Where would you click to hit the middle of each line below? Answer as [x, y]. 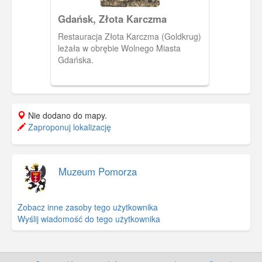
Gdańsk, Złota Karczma [112, 18]
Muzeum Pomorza [98, 171]
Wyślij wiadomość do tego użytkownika [89, 218]
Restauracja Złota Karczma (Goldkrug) [129, 36]
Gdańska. [75, 59]
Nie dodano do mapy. [66, 115]
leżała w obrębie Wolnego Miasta [119, 48]
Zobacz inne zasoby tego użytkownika [88, 207]
